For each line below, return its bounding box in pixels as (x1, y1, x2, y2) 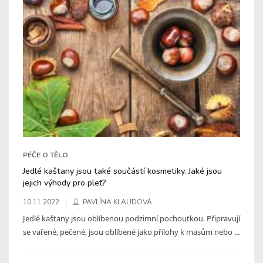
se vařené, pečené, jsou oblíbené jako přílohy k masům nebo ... (23, 226, 240, 237)
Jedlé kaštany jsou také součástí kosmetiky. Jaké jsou (23, 164, 222, 177)
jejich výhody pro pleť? (23, 176, 106, 188)
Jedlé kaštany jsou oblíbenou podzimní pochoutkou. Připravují (23, 213, 240, 224)
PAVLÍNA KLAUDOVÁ (83, 197, 152, 207)
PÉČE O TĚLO (23, 150, 68, 160)
